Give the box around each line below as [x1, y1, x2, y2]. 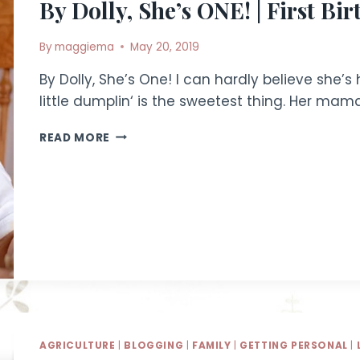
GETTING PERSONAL [239, 339, 348, 352]
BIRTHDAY [109, 227, 170, 243]
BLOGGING [124, 339, 184, 352]
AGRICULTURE [39, 339, 116, 352]
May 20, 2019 [130, 39, 200, 55]
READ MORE [39, 129, 111, 145]
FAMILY [191, 339, 231, 352]
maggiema [55, 39, 115, 55]
